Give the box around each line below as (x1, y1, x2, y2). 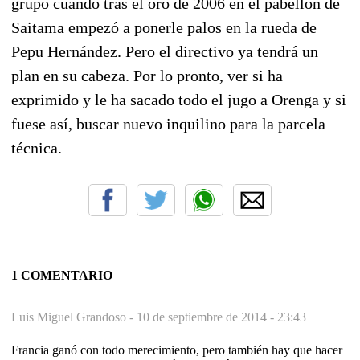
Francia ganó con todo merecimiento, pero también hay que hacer (11, 342, 342, 357)
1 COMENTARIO (11, 268, 112, 282)
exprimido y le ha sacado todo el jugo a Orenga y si (11, 90, 346, 108)
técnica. (11, 138, 62, 157)
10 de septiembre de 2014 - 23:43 (137, 309, 306, 324)
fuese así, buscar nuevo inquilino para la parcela (11, 114, 325, 133)
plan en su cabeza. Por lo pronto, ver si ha (11, 66, 283, 84)
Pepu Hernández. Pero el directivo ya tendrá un (11, 42, 318, 60)
